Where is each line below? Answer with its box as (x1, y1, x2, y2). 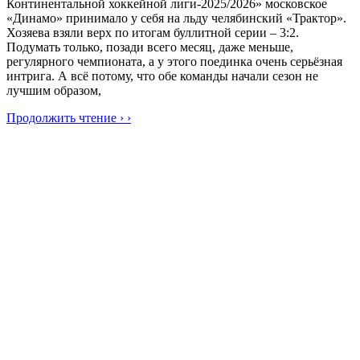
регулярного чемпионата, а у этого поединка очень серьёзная (6, 54, 342, 68)
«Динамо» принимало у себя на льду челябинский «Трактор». (6, 10, 346, 25)
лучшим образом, (6, 83, 101, 97)
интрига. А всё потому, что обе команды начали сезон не (6, 68, 318, 83)
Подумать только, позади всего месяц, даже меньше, (6, 39, 293, 54)
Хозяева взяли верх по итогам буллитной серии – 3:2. (6, 25, 299, 39)
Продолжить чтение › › (6, 110, 131, 125)
